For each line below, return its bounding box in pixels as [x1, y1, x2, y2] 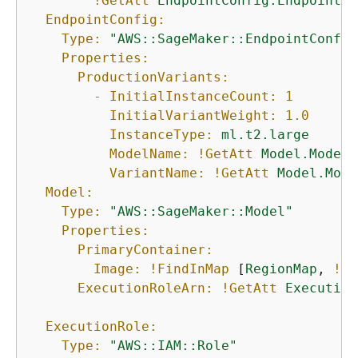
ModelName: [109, 146, 189, 162]
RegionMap [245, 261, 317, 277]
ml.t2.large [221, 127, 309, 143]
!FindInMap [149, 261, 229, 277]
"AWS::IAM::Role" [109, 338, 237, 354]
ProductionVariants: [78, 70, 229, 86]
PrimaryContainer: [78, 242, 213, 258]
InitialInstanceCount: [109, 89, 277, 105]
